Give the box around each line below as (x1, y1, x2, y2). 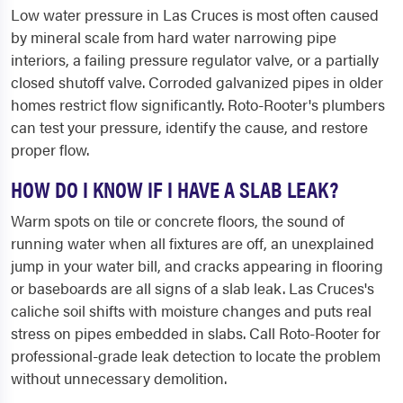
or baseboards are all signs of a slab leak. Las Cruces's (11, 277, 374, 299)
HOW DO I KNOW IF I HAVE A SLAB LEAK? (11, 173, 338, 204)
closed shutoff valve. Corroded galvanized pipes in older (11, 71, 383, 93)
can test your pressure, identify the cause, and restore (11, 116, 368, 138)
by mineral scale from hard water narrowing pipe (11, 26, 336, 48)
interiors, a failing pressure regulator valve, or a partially (11, 49, 379, 70)
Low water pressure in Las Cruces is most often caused (11, 4, 379, 25)
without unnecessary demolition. (11, 367, 227, 389)
